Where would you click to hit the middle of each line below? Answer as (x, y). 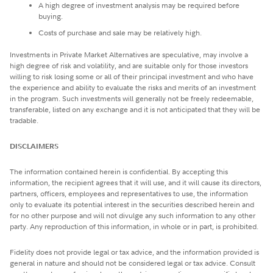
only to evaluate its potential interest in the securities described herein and (132, 204)
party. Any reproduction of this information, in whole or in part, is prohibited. (134, 226)
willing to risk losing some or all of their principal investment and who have (132, 76)
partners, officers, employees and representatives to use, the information (129, 193)
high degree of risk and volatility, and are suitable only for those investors (129, 65)
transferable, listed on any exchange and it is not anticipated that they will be (135, 109)
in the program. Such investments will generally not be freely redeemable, (132, 98)
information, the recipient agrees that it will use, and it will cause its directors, (136, 182)
